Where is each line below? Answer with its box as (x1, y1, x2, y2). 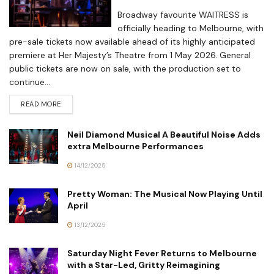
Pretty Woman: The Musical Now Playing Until (67, 188, 262, 199)
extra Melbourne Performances (67, 140, 204, 152)
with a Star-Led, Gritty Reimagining (67, 259, 220, 270)
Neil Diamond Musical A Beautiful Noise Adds (67, 128, 261, 140)
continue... (9, 76, 50, 87)
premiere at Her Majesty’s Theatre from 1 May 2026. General (9, 49, 251, 61)
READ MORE (21, 99, 61, 108)
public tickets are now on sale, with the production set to (9, 62, 241, 74)
